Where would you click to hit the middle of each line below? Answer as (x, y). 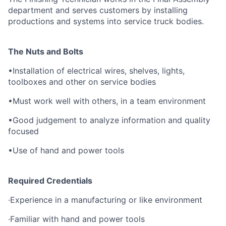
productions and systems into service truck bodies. (106, 21)
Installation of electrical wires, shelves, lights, (99, 71)
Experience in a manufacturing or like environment (106, 200)
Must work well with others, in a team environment (109, 101)
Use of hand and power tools (68, 150)
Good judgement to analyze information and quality (111, 120)
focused (23, 131)
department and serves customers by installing (98, 10)
